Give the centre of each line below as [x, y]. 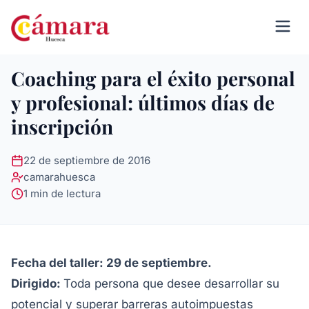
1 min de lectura [62, 193]
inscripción [62, 127]
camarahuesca [59, 177]
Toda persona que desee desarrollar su [171, 283]
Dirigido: [37, 283]
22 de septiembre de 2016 [87, 160]
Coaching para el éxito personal [153, 78]
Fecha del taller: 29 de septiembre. [111, 263]
